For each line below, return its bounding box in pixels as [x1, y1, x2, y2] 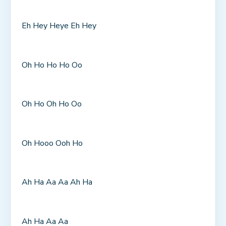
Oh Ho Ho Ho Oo [22, 59, 82, 71]
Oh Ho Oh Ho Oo [22, 98, 82, 110]
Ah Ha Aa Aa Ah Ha [22, 177, 92, 188]
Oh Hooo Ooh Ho [22, 137, 83, 149]
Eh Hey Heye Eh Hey [22, 20, 96, 32]
